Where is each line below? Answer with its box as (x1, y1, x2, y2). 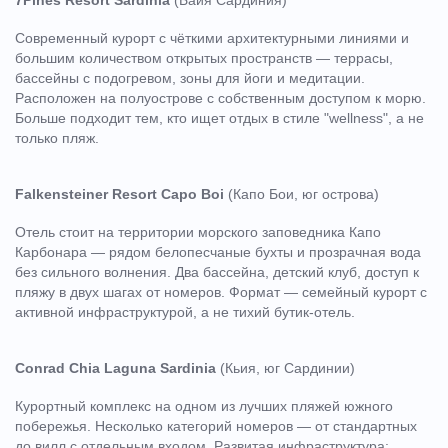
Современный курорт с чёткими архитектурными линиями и (15, 29, 409, 46)
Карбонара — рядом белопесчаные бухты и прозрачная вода (15, 243, 421, 260)
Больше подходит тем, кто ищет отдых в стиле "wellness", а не (15, 109, 424, 126)
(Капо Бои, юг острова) (224, 185, 379, 202)
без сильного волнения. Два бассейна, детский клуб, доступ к (15, 263, 419, 280)
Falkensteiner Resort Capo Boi (15, 185, 224, 202)
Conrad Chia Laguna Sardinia (15, 359, 216, 376)
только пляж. (15, 129, 99, 146)
